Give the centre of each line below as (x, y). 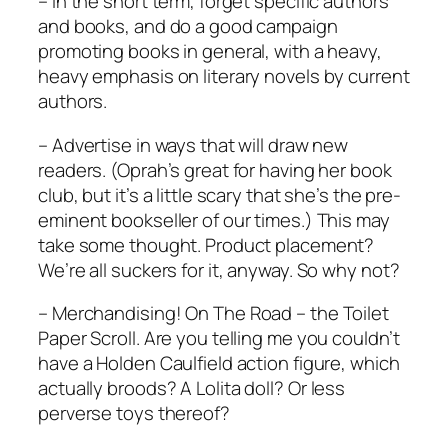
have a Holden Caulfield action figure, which (219, 363)
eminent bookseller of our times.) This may (214, 219)
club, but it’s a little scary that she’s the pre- (220, 194)
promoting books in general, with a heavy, (210, 51)
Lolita (218, 388)
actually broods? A (117, 388)
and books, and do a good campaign (188, 26)
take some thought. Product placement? (206, 244)
